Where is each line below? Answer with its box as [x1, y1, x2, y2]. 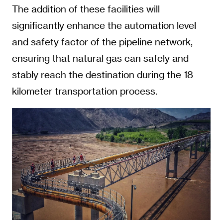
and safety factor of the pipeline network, [11, 36, 193, 48]
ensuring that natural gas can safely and [11, 52, 189, 64]
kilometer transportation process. [11, 85, 157, 97]
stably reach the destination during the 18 [11, 69, 193, 81]
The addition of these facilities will [11, 3, 160, 15]
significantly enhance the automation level [11, 19, 196, 31]
